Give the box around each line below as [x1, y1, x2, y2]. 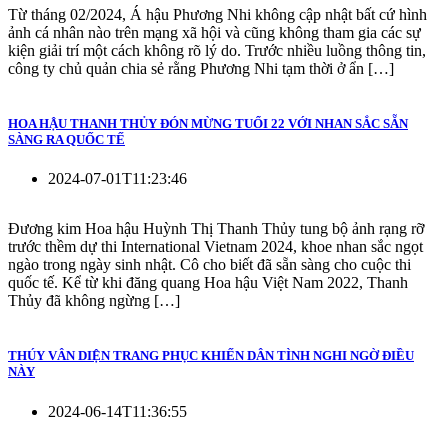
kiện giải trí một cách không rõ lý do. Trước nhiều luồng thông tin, [8, 41, 426, 59]
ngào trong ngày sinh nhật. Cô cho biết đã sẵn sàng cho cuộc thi [8, 256, 411, 274]
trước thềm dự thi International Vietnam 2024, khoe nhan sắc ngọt [8, 238, 423, 256]
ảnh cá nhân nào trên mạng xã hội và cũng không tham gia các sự [8, 23, 421, 41]
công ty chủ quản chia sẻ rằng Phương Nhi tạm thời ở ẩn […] [8, 59, 394, 77]
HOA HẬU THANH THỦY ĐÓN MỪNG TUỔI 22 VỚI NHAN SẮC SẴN [8, 116, 408, 132]
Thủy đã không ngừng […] [8, 292, 180, 310]
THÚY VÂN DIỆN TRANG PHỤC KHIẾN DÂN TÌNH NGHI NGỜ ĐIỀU [8, 348, 414, 364]
